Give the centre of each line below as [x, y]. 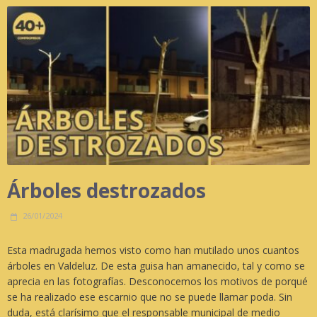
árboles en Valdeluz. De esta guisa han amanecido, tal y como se [156, 266]
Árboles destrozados [106, 191]
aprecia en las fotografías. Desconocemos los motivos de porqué [157, 282]
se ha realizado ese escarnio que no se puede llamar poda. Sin [150, 297]
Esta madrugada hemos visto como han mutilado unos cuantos [153, 250]
